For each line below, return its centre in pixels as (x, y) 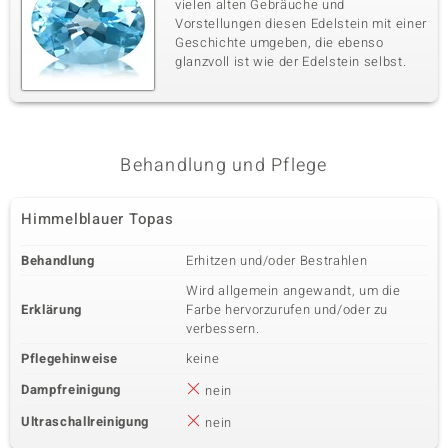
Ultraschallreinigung (85, 421)
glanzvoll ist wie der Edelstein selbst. (291, 61)
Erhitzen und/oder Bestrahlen (277, 260)
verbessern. (223, 328)
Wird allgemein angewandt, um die (293, 290)
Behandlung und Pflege (224, 165)
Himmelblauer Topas (97, 219)
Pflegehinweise (70, 358)
